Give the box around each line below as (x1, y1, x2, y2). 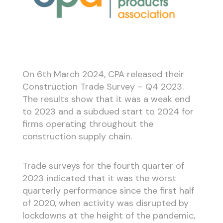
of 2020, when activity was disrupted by (22, 197, 189, 209)
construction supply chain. (22, 130, 132, 143)
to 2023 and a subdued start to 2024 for (22, 106, 194, 118)
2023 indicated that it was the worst (22, 172, 176, 184)
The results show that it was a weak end (22, 93, 190, 106)
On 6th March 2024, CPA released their (22, 68, 184, 81)
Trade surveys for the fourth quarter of (22, 159, 184, 172)
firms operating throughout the (22, 118, 153, 130)
